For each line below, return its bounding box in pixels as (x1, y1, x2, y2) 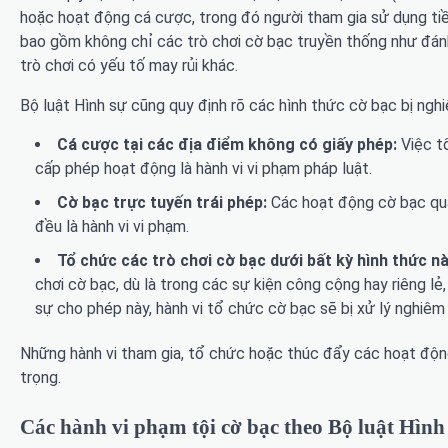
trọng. (20, 368, 61, 388)
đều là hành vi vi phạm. (35, 217, 189, 237)
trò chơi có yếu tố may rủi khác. (20, 56, 238, 76)
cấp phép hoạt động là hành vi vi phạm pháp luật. (35, 159, 372, 179)
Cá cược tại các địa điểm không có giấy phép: (57, 135, 397, 155)
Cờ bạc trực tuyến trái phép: (57, 193, 267, 213)
